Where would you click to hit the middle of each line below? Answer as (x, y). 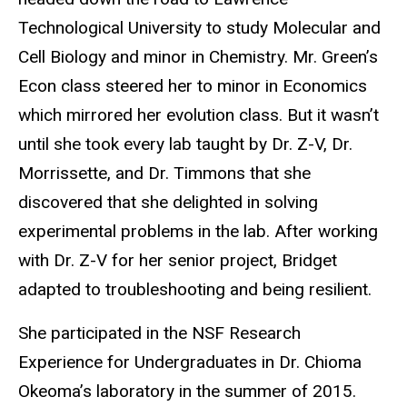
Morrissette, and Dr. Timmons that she (164, 173)
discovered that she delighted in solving (168, 202)
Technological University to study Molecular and (199, 27)
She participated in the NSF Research (159, 333)
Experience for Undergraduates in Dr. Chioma (190, 362)
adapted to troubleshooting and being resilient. (195, 289)
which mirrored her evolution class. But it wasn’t (199, 114)
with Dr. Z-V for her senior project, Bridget (178, 260)
